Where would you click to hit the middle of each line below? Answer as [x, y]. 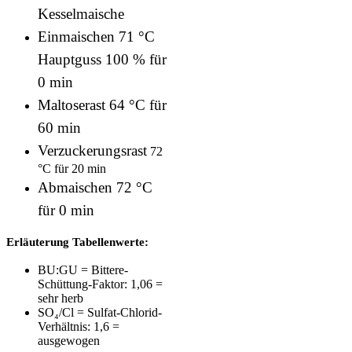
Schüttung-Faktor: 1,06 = [100, 284]
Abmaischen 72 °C [95, 187]
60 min [59, 127]
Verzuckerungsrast [92, 150]
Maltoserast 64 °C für [102, 104]
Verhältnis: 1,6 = [79, 326]
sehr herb [60, 298]
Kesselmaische [81, 13]
